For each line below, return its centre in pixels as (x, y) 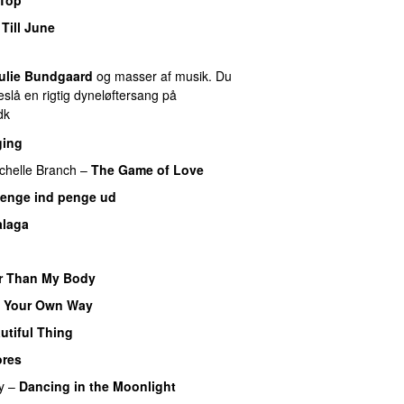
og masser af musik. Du (162, 76)
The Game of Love (147, 169)
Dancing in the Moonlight (97, 386)
